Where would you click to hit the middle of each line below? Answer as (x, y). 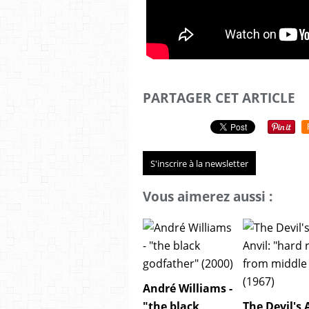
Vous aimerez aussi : (208, 197)
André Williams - (188, 289)
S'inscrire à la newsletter (199, 163)
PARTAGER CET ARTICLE (219, 98)
